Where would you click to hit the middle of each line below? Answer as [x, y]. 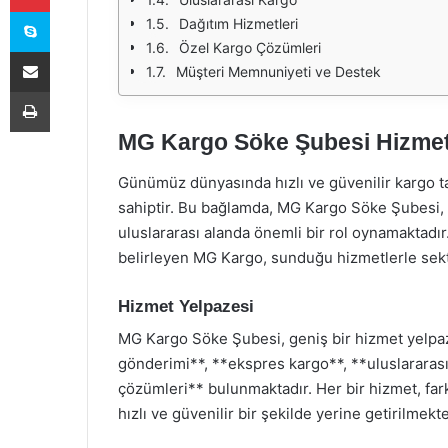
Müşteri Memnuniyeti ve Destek [278, 71]
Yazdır [68, 91]
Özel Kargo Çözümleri [250, 47]
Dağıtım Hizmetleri [238, 23]
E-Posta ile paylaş [68, 51]
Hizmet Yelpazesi [186, 306]
